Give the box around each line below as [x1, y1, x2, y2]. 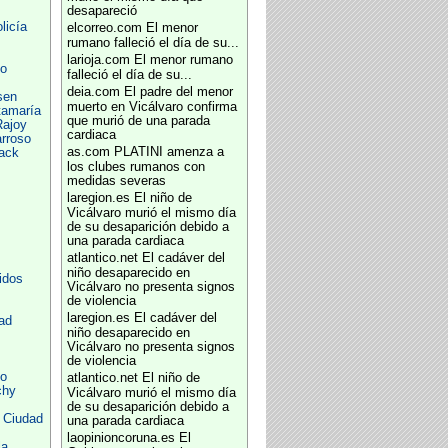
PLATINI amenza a [113, 145, 224, 159]
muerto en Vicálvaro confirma [66, 100, 237, 114]
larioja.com [66, 53, 130, 67]
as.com [66, 145, 110, 159]
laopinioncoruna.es [66, 431, 175, 445]
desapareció [66, 4, 137, 18]
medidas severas [66, 174, 166, 188]
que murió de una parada [66, 114, 210, 128]
